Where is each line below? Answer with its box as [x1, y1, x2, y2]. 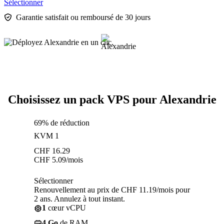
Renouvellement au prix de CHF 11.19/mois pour [34, 185, 190, 194]
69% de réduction [34, 118, 89, 127]
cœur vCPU [46, 203, 86, 212]
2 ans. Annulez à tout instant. [34, 194, 125, 203]
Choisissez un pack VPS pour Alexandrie [7, 93, 216, 106]
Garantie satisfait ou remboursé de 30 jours [16, 13, 150, 22]
